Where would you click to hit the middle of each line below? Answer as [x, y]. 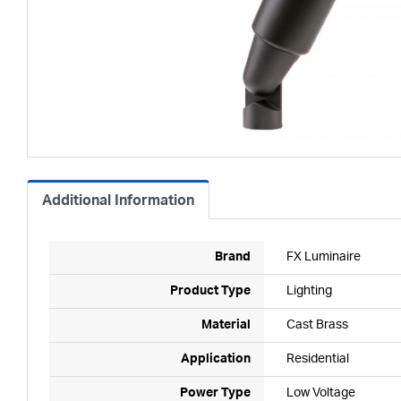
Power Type [215, 393]
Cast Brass [317, 325]
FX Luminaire [324, 257]
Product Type [210, 291]
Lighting [309, 291]
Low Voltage [321, 393]
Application [216, 359]
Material [226, 325]
